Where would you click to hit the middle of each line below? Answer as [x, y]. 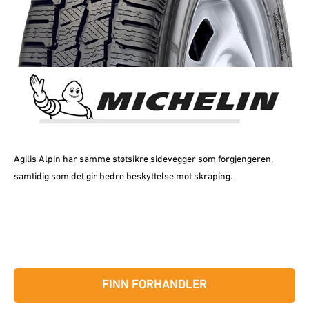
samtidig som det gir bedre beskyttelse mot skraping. [123, 177]
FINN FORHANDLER [154, 285]
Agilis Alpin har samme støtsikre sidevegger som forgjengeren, [143, 160]
